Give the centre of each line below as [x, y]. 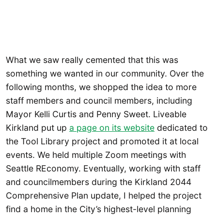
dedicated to [181, 128]
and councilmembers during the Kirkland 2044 [99, 182]
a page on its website [112, 128]
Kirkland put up [38, 128]
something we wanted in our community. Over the [105, 74]
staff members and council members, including [99, 101]
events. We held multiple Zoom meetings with [96, 155]
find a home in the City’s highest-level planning [99, 209]
